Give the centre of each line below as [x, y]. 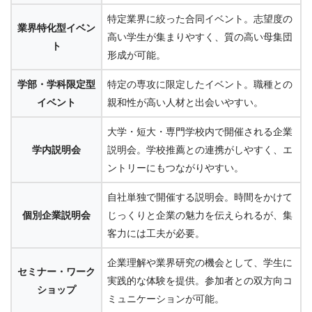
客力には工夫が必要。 [156, 233]
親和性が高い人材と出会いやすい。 [185, 102]
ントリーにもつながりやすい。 [175, 167]
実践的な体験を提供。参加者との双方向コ [200, 280]
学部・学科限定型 [56, 84]
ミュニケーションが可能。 [166, 298]
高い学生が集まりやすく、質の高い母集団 [200, 37]
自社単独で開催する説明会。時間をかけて [200, 197]
